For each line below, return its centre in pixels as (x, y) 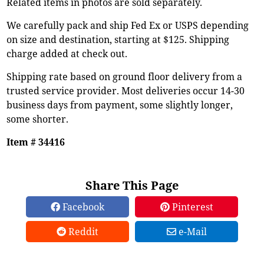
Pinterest (191, 207)
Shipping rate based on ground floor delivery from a (125, 76)
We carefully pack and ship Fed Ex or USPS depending (128, 25)
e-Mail (191, 231)
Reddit (82, 231)
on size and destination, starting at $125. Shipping (118, 39)
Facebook (82, 207)
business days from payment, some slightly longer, (120, 105)
